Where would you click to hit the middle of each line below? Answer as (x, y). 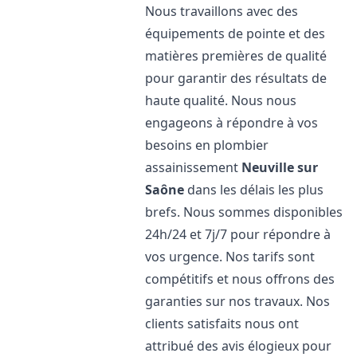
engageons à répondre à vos (232, 123)
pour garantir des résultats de (236, 78)
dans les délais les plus (254, 190)
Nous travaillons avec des (222, 11)
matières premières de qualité (236, 56)
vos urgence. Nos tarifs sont (230, 257)
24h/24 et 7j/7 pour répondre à (238, 234)
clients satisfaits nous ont (222, 324)
